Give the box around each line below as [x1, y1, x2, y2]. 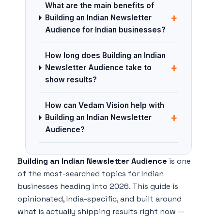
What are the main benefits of [45, 1, 154, 11]
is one [167, 156, 191, 167]
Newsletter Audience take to [45, 63, 152, 73]
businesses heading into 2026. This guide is [17, 181, 178, 192]
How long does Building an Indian [45, 51, 166, 61]
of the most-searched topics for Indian [17, 169, 164, 179]
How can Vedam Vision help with [45, 101, 164, 110]
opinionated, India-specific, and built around [17, 194, 182, 204]
